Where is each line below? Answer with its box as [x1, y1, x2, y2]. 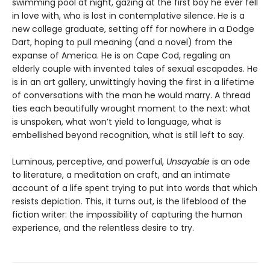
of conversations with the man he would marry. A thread [12, 89, 251, 101]
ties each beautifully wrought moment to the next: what [12, 102, 251, 115]
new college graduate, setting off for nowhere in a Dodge [12, 22, 254, 35]
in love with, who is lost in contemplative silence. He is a [12, 9, 245, 22]
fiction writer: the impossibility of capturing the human [12, 208, 242, 221]
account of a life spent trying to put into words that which [12, 181, 257, 194]
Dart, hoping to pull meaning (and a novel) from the [12, 36, 233, 48]
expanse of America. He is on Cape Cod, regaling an [12, 49, 230, 61]
